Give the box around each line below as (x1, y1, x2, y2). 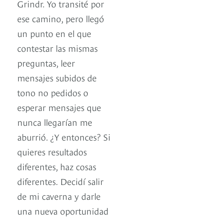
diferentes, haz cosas (17, 160, 96, 173)
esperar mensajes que (17, 101, 101, 113)
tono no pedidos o (17, 86, 88, 99)
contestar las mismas (17, 41, 98, 54)
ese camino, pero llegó (17, 12, 104, 25)
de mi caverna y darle (17, 189, 101, 202)
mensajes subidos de (17, 71, 97, 84)
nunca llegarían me (17, 115, 92, 128)
